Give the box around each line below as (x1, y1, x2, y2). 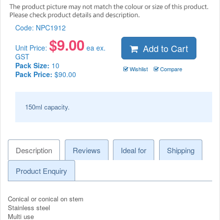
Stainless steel (8, 202, 50, 212)
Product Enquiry (16, 165, 67, 176)
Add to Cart (137, 41, 188, 55)
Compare (158, 64, 182, 73)
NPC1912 (36, 22, 66, 32)
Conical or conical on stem (8, 193, 83, 203)
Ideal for (121, 144, 147, 155)
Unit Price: (15, 42, 49, 53)
